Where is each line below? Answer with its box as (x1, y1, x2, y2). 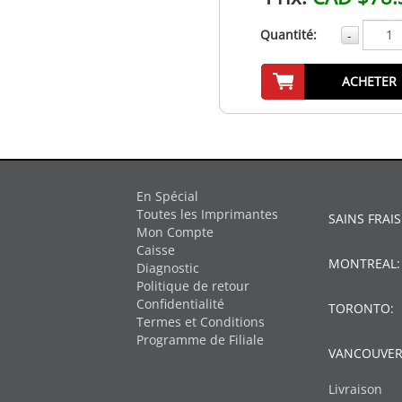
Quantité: (259, 25, 317, 43)
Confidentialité (136, 294, 224, 312)
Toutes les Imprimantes (136, 205, 278, 223)
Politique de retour (136, 276, 249, 294)
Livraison (328, 380, 382, 398)
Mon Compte (136, 223, 214, 240)
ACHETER (342, 72, 398, 90)
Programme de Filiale (136, 330, 264, 348)
